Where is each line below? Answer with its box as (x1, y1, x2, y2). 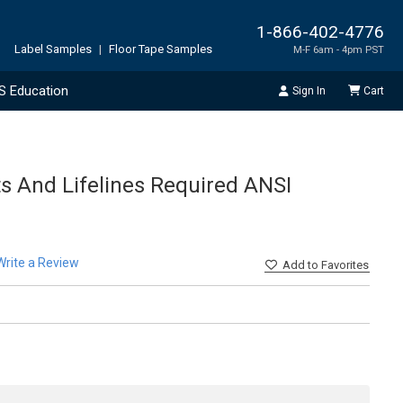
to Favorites (308, 258, 369, 273)
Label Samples (14, 41, 92, 56)
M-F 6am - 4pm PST (293, 42, 384, 56)
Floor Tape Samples (109, 41, 212, 56)
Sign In (291, 84, 326, 97)
